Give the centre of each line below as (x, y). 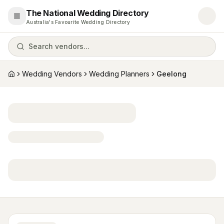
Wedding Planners (119, 74)
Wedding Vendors (52, 74)
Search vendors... (59, 46)
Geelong (171, 74)
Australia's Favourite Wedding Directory (78, 22)
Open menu (36, 20)
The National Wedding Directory (87, 13)
